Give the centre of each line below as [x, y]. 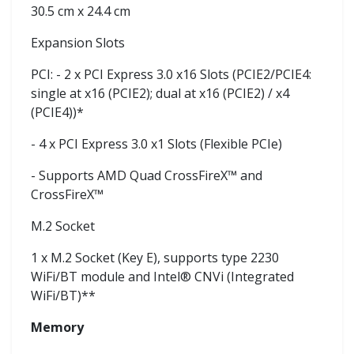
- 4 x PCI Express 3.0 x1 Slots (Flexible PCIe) [156, 143]
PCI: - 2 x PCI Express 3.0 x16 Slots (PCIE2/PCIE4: [171, 74]
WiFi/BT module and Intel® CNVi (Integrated [162, 276]
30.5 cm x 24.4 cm [81, 11]
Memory [57, 327]
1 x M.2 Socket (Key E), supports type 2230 [155, 257]
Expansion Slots [78, 42]
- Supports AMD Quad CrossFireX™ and [147, 175]
